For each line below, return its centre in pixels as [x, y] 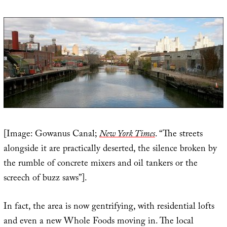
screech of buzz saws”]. [45, 179]
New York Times [127, 135]
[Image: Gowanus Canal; [51, 135]
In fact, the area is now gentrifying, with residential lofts [109, 208]
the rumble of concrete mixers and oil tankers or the [100, 165]
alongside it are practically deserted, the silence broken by [110, 150]
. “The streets [179, 135]
